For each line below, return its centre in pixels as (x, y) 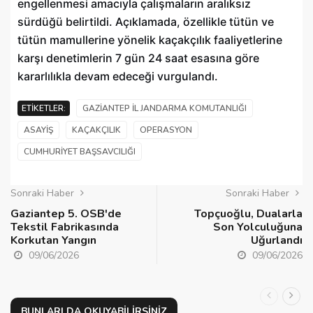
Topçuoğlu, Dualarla (248, 214)
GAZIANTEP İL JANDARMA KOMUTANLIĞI (165, 109)
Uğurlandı (277, 241)
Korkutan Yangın (53, 241)
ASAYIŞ (38, 130)
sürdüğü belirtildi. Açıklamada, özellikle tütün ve (146, 22)
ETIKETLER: (44, 109)
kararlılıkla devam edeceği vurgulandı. (118, 77)
